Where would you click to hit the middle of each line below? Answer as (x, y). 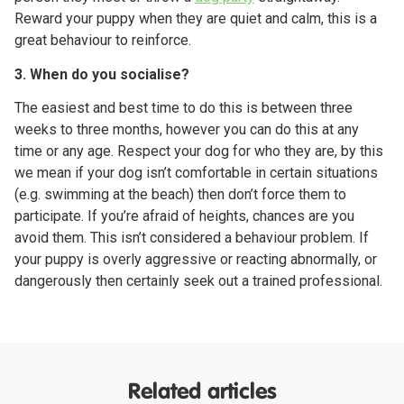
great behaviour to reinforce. (103, 40)
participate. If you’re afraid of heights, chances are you (184, 216)
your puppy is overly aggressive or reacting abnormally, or (196, 259)
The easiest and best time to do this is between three (184, 107)
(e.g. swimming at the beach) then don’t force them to (180, 194)
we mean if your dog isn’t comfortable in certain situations (196, 172)
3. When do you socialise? (102, 74)
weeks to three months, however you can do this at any (187, 129)
